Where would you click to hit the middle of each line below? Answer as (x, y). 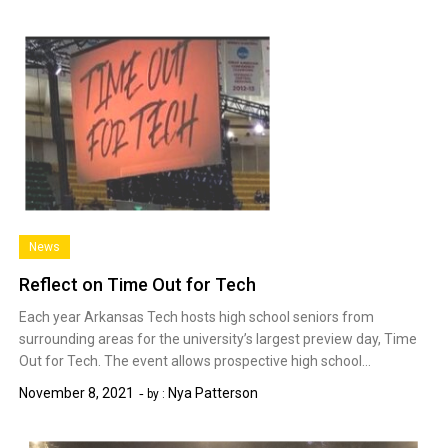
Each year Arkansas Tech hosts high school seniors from (197, 317)
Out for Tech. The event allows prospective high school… (195, 361)
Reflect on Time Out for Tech (138, 285)
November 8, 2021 (77, 393)
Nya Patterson (213, 393)
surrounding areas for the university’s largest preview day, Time (218, 339)
